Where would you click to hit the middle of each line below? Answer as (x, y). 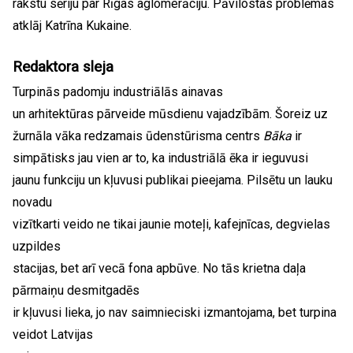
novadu (32, 202)
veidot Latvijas (53, 334)
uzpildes (37, 246)
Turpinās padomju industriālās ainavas (118, 92)
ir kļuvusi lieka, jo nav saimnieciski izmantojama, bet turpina (175, 312)
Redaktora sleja (63, 67)
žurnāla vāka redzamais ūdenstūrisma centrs (138, 136)
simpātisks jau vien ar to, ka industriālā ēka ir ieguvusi (160, 158)
